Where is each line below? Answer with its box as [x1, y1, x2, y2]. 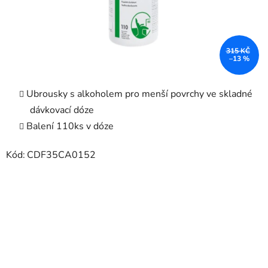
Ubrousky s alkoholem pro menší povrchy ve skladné [26, 87, 252, 101]
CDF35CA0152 [27, 148, 96, 162]
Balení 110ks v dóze [26, 120, 114, 133]
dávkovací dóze [30, 103, 94, 117]
